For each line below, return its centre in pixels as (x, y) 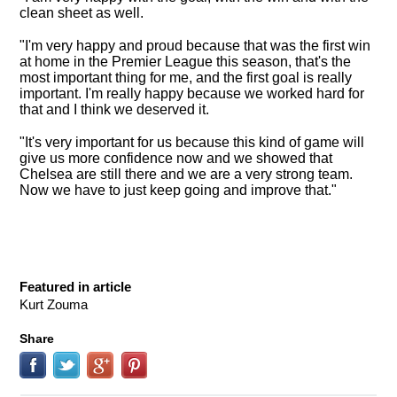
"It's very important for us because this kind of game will (192, 142)
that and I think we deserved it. (114, 109)
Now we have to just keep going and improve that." (178, 190)
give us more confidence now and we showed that (176, 158)
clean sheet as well (80, 13)
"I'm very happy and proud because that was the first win (195, 46)
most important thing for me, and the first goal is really (186, 78)
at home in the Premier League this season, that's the (185, 62)
